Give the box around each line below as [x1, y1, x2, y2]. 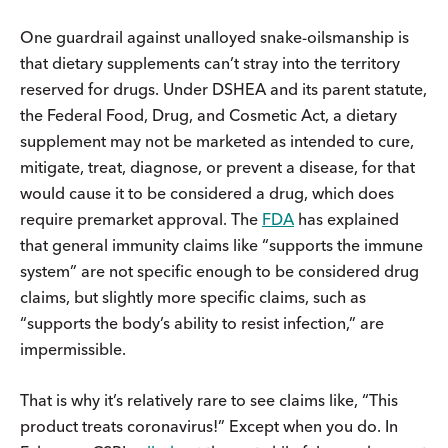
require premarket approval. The [20, 209, 262, 230]
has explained [294, 209, 399, 230]
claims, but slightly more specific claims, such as [20, 287, 366, 308]
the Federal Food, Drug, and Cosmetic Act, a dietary [20, 105, 397, 126]
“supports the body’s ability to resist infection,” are [20, 313, 384, 334]
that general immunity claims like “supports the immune [20, 235, 423, 256]
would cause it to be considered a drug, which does [20, 183, 394, 204]
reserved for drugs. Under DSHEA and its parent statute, [20, 79, 427, 100]
